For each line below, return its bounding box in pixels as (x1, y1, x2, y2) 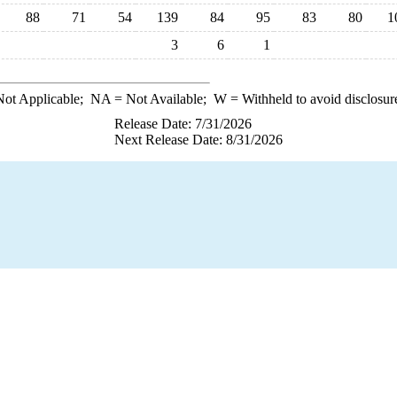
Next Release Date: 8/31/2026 (114, 132, 283, 147)
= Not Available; (110, 91, 214, 106)
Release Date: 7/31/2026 (114, 116, 252, 131)
